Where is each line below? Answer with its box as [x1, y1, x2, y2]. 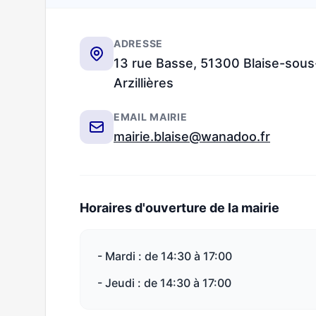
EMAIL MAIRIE [114, 111, 188, 123]
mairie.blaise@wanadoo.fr [114, 129, 270, 144]
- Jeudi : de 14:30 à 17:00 [97, 276, 231, 290]
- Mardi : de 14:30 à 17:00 [97, 249, 232, 263]
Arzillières [114, 75, 174, 90]
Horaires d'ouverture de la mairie [80, 200, 279, 215]
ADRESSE [114, 37, 163, 49]
